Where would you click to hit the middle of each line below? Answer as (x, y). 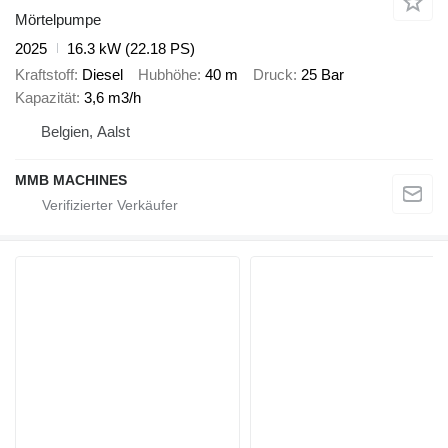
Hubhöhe (167, 75)
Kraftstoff (44, 75)
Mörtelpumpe (58, 19)
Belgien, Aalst (85, 132)
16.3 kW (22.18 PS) (131, 48)
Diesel (102, 75)
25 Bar (322, 75)
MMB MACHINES (71, 180)
